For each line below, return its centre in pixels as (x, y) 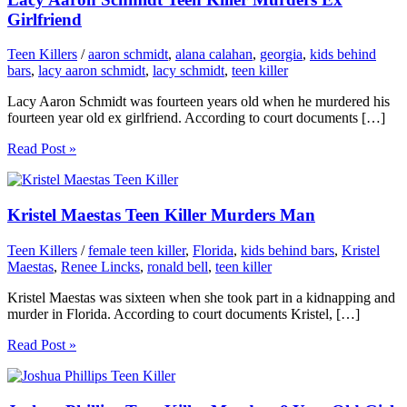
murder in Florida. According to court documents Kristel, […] (184, 313)
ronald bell (178, 266)
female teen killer (137, 250)
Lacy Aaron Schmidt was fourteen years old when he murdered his (199, 102)
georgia (281, 55)
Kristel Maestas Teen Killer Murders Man (161, 215)
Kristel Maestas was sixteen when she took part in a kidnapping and (201, 297)
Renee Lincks (100, 266)
